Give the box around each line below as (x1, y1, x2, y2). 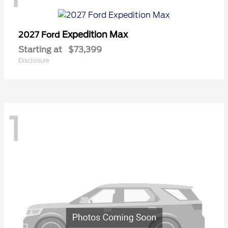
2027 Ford (18, 30, 62, 40)
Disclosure (18, 56, 49, 64)
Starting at (18, 44, 62, 54)
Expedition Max (62, 29, 128, 40)
